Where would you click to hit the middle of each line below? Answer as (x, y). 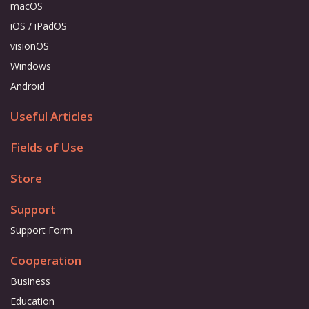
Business (30, 281)
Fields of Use (47, 147)
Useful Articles (52, 116)
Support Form (41, 230)
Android (28, 86)
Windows (31, 66)
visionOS (30, 46)
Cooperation (46, 260)
